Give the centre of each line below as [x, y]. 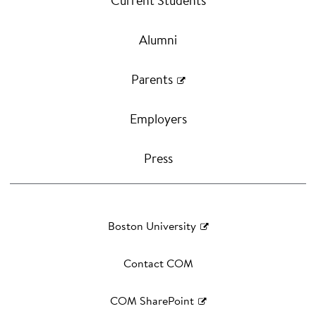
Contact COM [158, 263]
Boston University [152, 226]
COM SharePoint [152, 300]
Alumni [158, 40]
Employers [158, 119]
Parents [152, 79]
